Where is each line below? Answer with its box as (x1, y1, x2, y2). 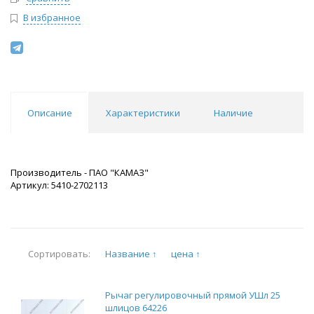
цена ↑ (171, 247, 200, 260)
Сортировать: (28, 247, 90, 261)
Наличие (214, 107, 253, 120)
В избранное (23, 11, 81, 25)
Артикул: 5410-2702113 (11, 179, 108, 192)
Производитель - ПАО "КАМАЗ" (11, 166, 149, 179)
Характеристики (106, 107, 180, 120)
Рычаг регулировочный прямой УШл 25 (104, 289, 280, 302)
